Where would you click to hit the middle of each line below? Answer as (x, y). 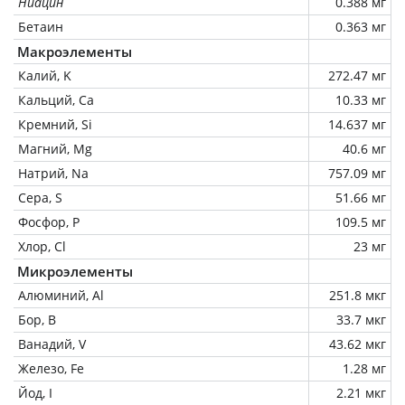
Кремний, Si (55, 124)
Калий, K (45, 75)
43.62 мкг (358, 344)
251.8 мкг (358, 295)
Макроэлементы (75, 51)
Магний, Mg (55, 148)
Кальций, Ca (56, 99)
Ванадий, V (52, 344)
